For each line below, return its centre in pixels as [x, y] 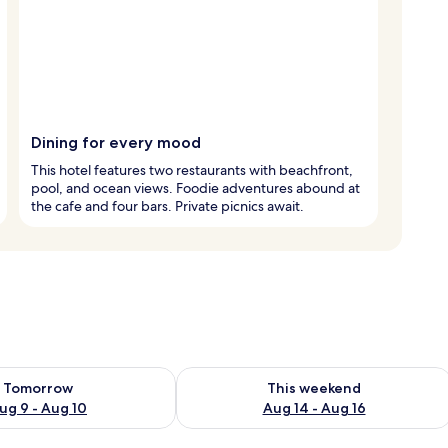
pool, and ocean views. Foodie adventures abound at [195, 187]
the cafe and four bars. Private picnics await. [167, 205]
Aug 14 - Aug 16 [314, 407]
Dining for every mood [116, 142]
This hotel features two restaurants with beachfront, [192, 169]
